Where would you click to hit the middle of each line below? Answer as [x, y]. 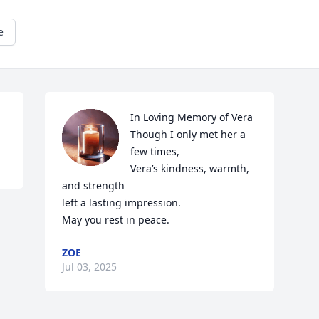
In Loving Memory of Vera [192, 117]
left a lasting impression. [122, 203]
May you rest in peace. [116, 220]
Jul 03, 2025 [90, 267]
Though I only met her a [188, 134]
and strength [94, 185]
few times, [155, 151]
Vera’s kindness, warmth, [190, 168]
